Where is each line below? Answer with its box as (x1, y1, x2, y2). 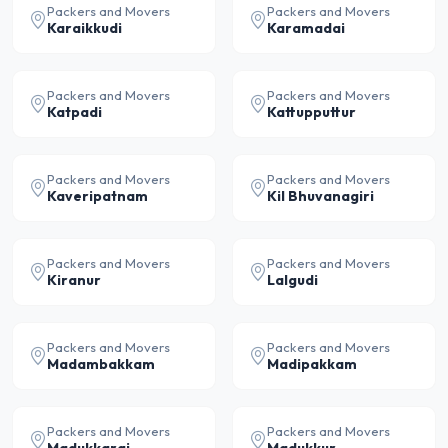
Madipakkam (267, 355, 357, 373)
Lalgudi (267, 271, 318, 289)
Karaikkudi (47, 19, 122, 37)
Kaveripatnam (47, 187, 148, 205)
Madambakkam (47, 355, 155, 373)
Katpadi (47, 103, 102, 121)
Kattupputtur (267, 103, 356, 121)
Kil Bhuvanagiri (267, 187, 374, 205)
